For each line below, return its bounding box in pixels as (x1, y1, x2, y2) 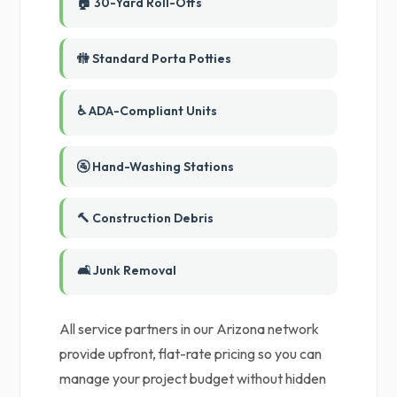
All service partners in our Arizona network (59, 320, 320, 338)
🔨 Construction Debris (77, 210, 214, 226)
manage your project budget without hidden (59, 370, 327, 387)
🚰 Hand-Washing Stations (77, 159, 235, 175)
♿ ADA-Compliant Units (77, 103, 218, 119)
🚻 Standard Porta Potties (77, 51, 232, 66)
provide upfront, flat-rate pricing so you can (59, 345, 323, 362)
